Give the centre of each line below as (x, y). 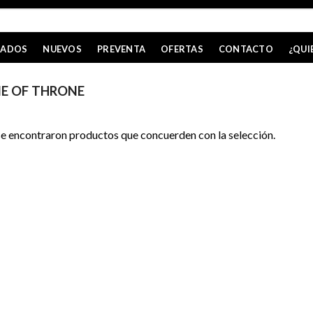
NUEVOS (63, 49)
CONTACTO (246, 49)
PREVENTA (122, 49)
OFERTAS (182, 49)
